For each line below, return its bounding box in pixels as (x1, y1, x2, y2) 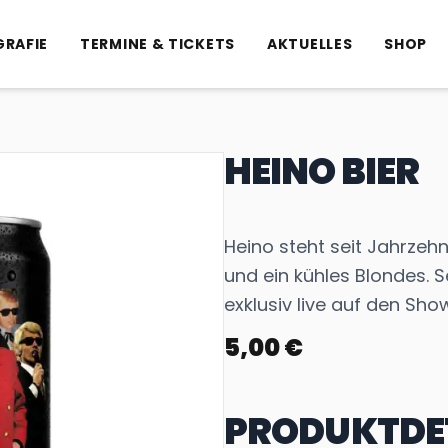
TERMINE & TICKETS (80, 34, 235, 54)
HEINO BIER (224, 146, 419, 197)
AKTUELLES (267, 34, 353, 54)
